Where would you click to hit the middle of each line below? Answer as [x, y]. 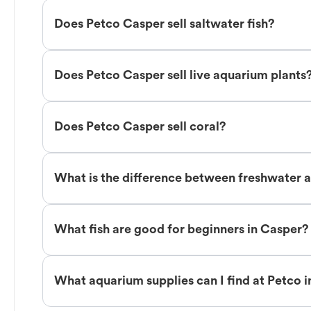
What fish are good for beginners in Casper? [182, 230]
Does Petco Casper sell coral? [140, 127]
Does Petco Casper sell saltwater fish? [165, 24]
